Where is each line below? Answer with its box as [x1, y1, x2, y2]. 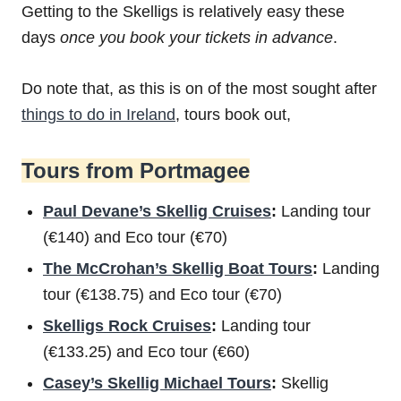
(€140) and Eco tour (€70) [43, 227, 227, 246]
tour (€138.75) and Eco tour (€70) [43, 285, 282, 303]
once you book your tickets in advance [60, 28, 333, 47]
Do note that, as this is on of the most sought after [21, 79, 377, 98]
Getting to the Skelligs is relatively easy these [21, 2, 345, 21]
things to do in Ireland [21, 105, 175, 124]
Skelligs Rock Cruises [43, 316, 211, 335]
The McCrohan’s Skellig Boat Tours [43, 259, 312, 277]
